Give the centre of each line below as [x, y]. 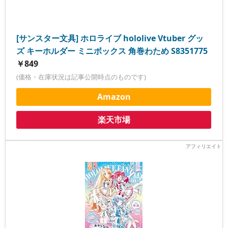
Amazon [114, 97]
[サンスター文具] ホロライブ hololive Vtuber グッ [110, 38]
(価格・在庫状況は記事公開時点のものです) [81, 77]
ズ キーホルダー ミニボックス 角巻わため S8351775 [112, 51]
